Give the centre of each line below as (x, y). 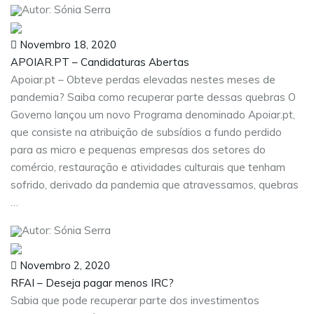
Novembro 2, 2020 (63, 266)
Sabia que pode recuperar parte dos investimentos (135, 301)
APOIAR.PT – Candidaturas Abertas (100, 62)
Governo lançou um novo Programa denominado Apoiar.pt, (153, 115)
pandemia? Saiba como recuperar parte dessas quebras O (153, 97)
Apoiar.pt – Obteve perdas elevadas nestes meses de (143, 80)
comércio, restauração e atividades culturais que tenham (148, 168)
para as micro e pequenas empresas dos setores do (138, 150)
